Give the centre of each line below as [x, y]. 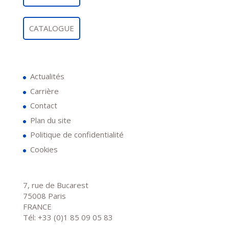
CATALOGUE [51, 28]
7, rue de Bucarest [55, 185]
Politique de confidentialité [77, 135]
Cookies [44, 149]
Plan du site [50, 120]
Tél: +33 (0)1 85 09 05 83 [68, 217]
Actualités [47, 76]
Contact [43, 106]
